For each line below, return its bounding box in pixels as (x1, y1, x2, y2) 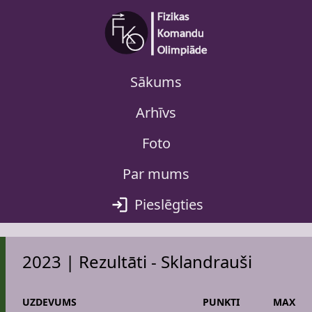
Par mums (123, 164, 189, 183)
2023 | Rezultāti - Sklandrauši (22, 250, 252, 273)
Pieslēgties (134, 195, 203, 214)
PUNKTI (203, 295, 240, 309)
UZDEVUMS (22, 295, 77, 309)
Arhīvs (136, 103, 176, 122)
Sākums (130, 72, 182, 91)
